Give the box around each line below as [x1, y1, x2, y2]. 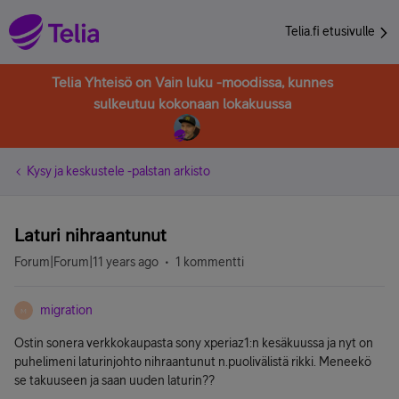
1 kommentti [175, 255, 244, 269]
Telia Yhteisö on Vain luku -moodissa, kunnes [52, 74, 333, 90]
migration [40, 303, 93, 317]
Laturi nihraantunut [14, 224, 167, 245]
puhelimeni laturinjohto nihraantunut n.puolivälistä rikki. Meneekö [14, 354, 371, 369]
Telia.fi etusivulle [285, 24, 378, 38]
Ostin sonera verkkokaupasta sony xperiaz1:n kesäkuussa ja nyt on [14, 336, 373, 350]
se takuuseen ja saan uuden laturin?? [14, 373, 215, 387]
